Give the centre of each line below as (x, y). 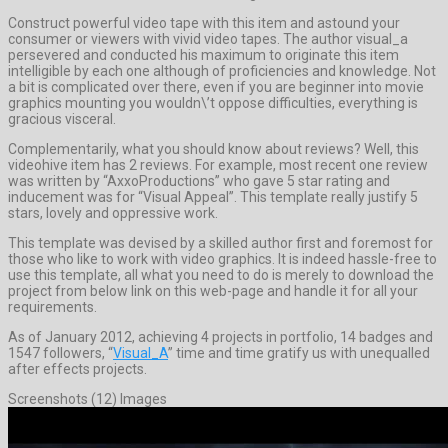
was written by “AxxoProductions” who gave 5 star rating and (199, 180)
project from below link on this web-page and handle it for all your (213, 290)
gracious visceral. (62, 118)
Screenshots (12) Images (87, 398)
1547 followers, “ (60, 352)
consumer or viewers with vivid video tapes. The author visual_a (208, 38)
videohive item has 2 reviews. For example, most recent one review (218, 164)
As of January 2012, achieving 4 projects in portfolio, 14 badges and (220, 336)
